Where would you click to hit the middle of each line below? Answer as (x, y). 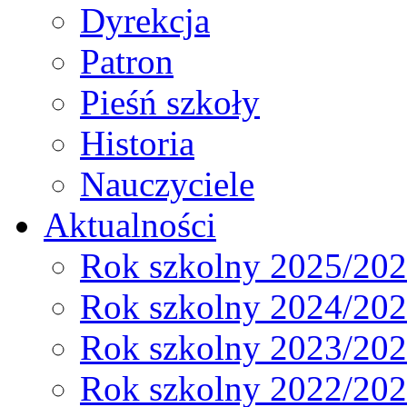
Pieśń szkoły (170, 103)
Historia (137, 144)
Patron (127, 62)
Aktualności (130, 225)
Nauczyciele (167, 184)
